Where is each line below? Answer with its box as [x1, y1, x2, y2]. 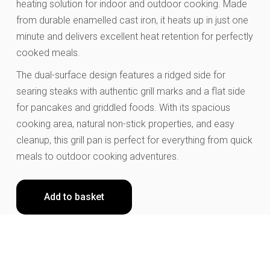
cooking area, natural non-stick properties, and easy [16, 118, 234, 130]
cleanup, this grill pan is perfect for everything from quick [16, 134, 253, 146]
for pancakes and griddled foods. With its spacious [16, 101, 230, 113]
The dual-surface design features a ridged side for [16, 69, 225, 81]
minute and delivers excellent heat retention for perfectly [16, 30, 253, 42]
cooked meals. [16, 46, 80, 58]
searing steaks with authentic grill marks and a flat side [16, 85, 245, 97]
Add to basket [43, 190, 104, 202]
